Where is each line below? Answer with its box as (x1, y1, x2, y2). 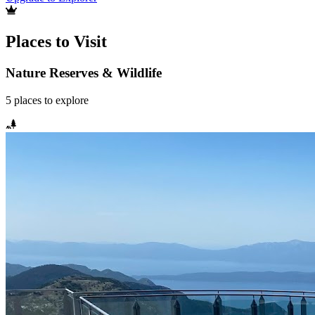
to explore (41, 94, 89, 106)
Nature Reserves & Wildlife (6, 65, 162, 81)
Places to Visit (6, 32, 107, 51)
